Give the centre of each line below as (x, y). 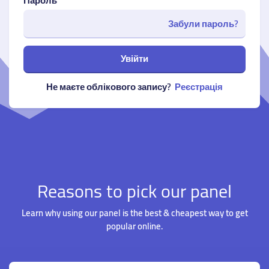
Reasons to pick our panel (134, 191)
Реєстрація (199, 87)
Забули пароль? (203, 24)
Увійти (134, 59)
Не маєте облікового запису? (109, 87)
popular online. (134, 226)
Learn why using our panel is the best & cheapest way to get (134, 213)
